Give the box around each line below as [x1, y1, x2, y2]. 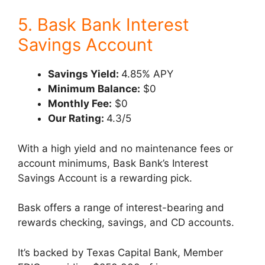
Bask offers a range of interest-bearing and [18, 202, 224, 214]
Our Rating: [48, 112, 106, 124]
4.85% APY [121, 68, 173, 80]
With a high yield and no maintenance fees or [18, 142, 233, 154]
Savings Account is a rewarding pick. [18, 172, 192, 184]
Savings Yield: [48, 68, 121, 80]
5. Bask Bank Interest [18, 14, 189, 35]
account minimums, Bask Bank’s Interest [18, 157, 208, 169]
